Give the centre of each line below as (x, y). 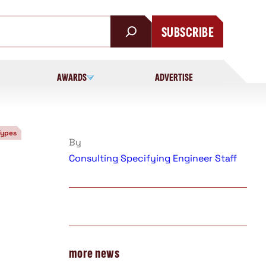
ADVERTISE (174, 77)
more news (94, 253)
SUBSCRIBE (187, 32)
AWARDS (72, 77)
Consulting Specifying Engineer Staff (153, 158)
